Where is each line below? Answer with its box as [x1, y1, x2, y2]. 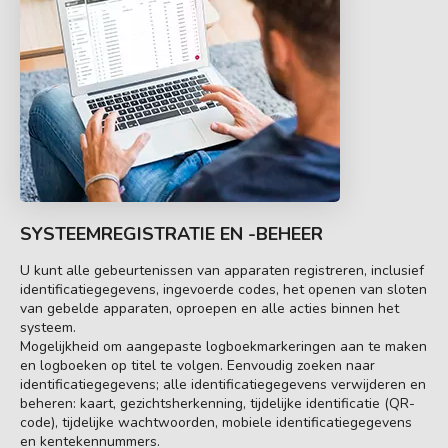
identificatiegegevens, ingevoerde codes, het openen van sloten [20, 279, 427, 299]
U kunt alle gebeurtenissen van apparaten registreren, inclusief [20, 260, 424, 280]
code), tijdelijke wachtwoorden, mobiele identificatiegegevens [20, 412, 412, 432]
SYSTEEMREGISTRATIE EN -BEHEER [20, 221, 323, 246]
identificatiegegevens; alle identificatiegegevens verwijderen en [20, 374, 426, 394]
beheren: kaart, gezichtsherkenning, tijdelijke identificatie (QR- [20, 393, 415, 413]
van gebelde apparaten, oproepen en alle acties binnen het [20, 298, 399, 318]
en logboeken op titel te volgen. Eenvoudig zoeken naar [20, 355, 375, 375]
